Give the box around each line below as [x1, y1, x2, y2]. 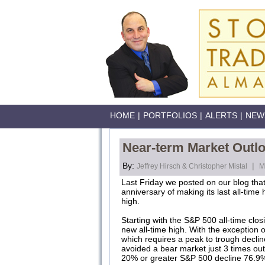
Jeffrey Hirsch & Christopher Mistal [137, 162, 247, 170]
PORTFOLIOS [143, 111, 197, 120]
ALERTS [205, 111, 237, 120]
